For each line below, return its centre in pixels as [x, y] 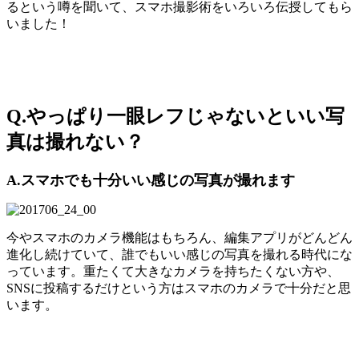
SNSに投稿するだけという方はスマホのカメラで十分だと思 [179, 288]
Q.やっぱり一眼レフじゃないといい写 [175, 116]
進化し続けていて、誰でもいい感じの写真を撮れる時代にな [179, 254]
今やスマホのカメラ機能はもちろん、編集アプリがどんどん [179, 237]
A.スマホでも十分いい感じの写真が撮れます [151, 180]
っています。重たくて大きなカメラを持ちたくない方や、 [173, 271]
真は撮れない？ [75, 141]
